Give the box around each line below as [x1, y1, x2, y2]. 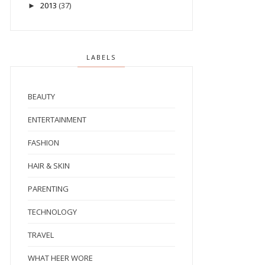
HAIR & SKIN [27, 160, 70, 172]
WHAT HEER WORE [27, 253, 93, 264]
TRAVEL [27, 230, 54, 241]
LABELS [86, 53, 117, 62]
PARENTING [27, 183, 69, 195]
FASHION [27, 137, 59, 148]
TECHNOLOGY [27, 206, 77, 218]
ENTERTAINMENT [27, 114, 86, 125]
